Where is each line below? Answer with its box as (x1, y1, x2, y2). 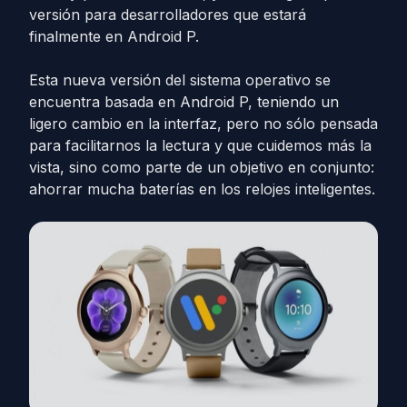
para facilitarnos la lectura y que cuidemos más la (29, 136, 372, 154)
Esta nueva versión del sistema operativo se (29, 71, 331, 89)
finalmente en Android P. (29, 27, 199, 45)
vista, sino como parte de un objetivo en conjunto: (29, 158, 374, 176)
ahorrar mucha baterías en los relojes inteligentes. (29, 180, 375, 198)
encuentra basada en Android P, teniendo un (29, 93, 339, 111)
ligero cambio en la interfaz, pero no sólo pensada (29, 114, 378, 133)
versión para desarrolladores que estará (29, 5, 306, 24)
